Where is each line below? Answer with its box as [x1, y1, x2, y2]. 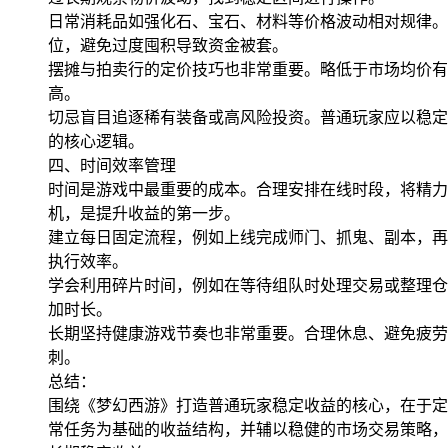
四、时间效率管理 [48, 153, 176, 176]
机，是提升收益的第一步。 [48, 201, 240, 224]
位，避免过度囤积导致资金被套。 [48, 33, 288, 56]
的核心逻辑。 [48, 129, 144, 152]
